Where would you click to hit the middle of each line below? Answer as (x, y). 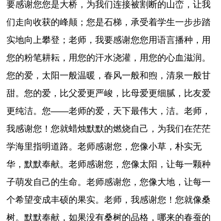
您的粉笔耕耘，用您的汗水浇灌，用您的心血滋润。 (109, 58)
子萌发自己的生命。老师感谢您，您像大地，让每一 (109, 182)
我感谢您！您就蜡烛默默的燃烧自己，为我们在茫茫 (109, 129)
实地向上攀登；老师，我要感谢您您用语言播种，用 (109, 40)
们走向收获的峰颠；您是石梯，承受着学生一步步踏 (109, 22)
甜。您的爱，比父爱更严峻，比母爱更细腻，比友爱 (109, 93)
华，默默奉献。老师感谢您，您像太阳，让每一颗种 (109, 165)
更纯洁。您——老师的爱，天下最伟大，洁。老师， (109, 111)
